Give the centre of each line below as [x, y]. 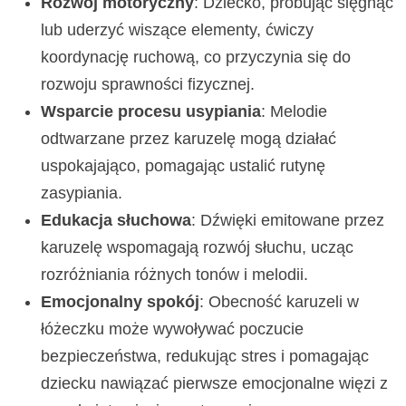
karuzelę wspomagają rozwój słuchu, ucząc [198, 247]
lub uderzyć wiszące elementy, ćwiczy [178, 29]
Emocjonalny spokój [121, 301]
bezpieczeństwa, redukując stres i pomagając [205, 356]
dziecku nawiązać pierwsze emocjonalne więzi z [215, 383]
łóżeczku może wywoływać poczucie [173, 329]
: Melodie [295, 111]
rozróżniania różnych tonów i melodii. [175, 274]
